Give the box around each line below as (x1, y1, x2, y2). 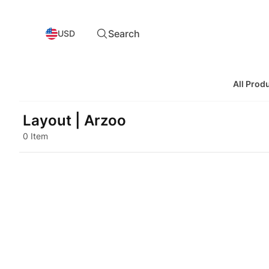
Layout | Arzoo (23, 112, 126, 129)
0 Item (23, 131, 48, 141)
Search (108, 28, 140, 40)
